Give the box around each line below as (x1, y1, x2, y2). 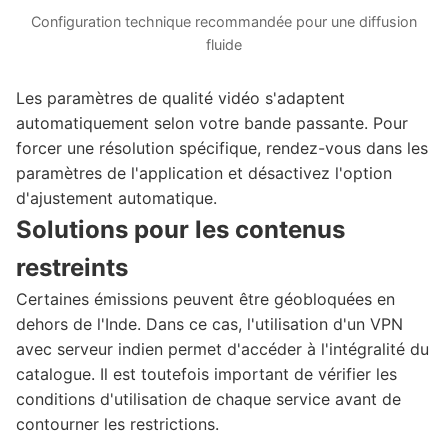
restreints (16, 252, 128, 282)
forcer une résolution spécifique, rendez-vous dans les (16, 137, 428, 158)
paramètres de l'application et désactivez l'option (16, 162, 392, 183)
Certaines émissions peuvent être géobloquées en (16, 288, 395, 309)
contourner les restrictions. (16, 413, 219, 434)
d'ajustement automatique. (16, 187, 217, 208)
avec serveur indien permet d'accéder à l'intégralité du (16, 338, 429, 359)
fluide (206, 35, 242, 53)
